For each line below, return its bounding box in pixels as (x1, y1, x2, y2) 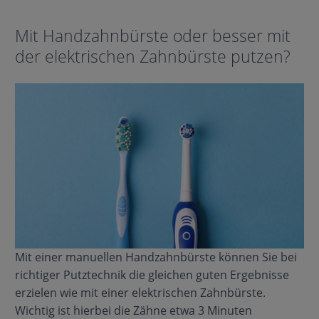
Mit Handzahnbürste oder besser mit (14, 24, 291, 48)
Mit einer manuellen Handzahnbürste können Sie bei (14, 249, 297, 265)
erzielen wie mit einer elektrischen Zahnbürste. (14, 284, 266, 300)
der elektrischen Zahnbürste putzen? (14, 45, 291, 68)
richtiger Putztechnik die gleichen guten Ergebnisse (14, 266, 289, 283)
